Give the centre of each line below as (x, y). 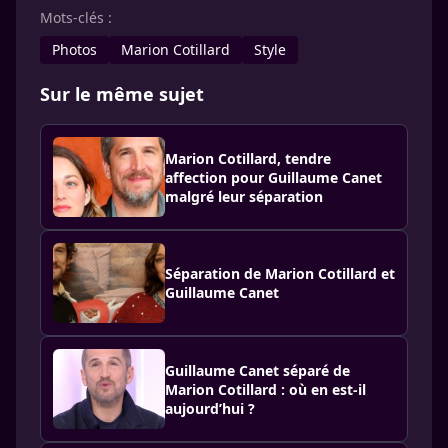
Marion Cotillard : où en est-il (265, 389)
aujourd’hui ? (210, 408)
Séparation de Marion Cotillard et (280, 273)
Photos (74, 49)
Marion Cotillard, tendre (248, 158)
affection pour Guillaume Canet (273, 177)
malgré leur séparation (244, 196)
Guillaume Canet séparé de (257, 370)
